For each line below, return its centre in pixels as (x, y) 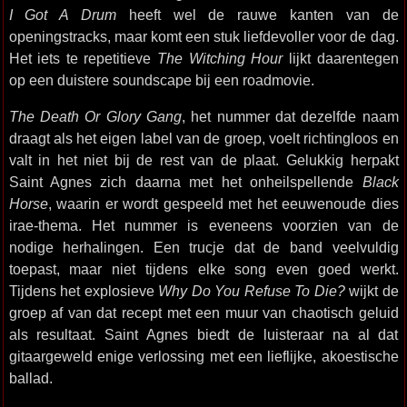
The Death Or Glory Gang (95, 116)
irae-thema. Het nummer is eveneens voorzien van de (203, 225)
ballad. (30, 378)
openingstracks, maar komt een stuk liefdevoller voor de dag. (203, 36)
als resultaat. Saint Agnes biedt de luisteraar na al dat (203, 334)
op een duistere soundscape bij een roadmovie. (161, 80)
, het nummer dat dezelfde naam (290, 116)
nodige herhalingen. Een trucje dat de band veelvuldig (203, 247)
